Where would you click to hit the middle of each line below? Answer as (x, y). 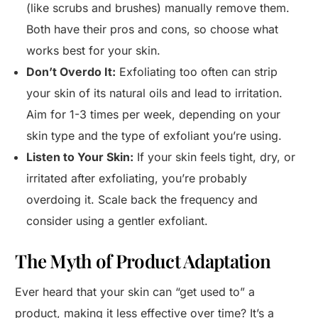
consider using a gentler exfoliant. (117, 221)
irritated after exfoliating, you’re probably (137, 179)
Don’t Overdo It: (71, 72)
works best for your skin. (94, 51)
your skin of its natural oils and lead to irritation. (155, 93)
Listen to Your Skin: (80, 157)
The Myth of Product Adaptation (143, 261)
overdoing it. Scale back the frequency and (142, 200)
